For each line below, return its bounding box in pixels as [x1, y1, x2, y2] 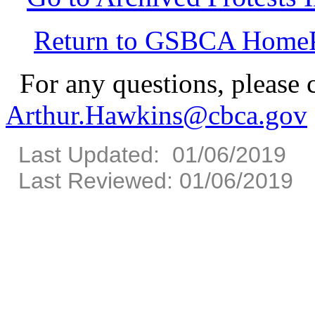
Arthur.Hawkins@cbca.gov [6, 99, 307, 130]
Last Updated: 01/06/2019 [6, 141, 286, 167]
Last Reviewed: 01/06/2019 [6, 167, 293, 193]
